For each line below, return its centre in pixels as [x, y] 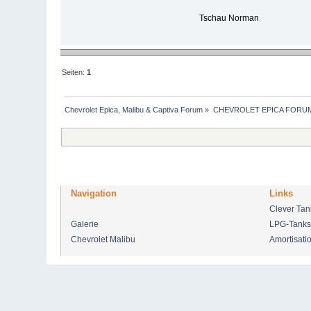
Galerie [85, 224]
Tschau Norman [229, 18]
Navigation [94, 193]
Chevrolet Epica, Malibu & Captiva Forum [134, 110]
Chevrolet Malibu [103, 239]
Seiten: [75, 72]
